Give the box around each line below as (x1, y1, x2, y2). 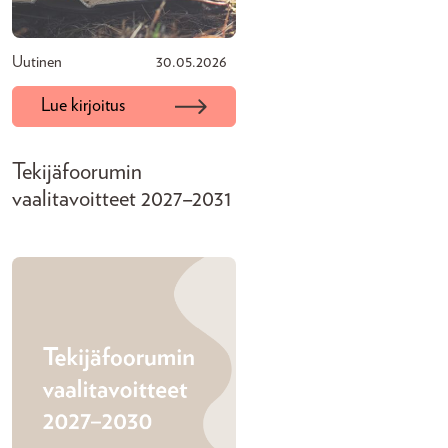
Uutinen (12, 54, 62, 70)
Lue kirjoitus (41, 97, 125, 115)
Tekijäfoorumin (12, 161, 142, 184)
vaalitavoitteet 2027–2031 (12, 188, 232, 211)
